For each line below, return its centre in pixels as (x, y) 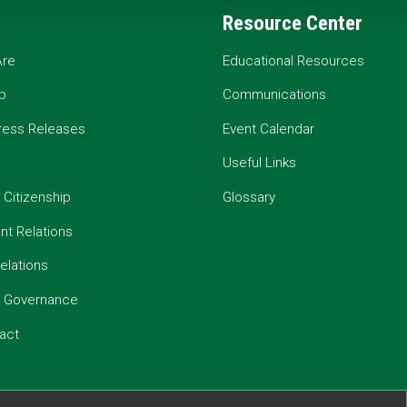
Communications (275, 95)
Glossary (249, 198)
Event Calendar (269, 129)
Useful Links (260, 163)
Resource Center (293, 24)
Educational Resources (294, 60)
